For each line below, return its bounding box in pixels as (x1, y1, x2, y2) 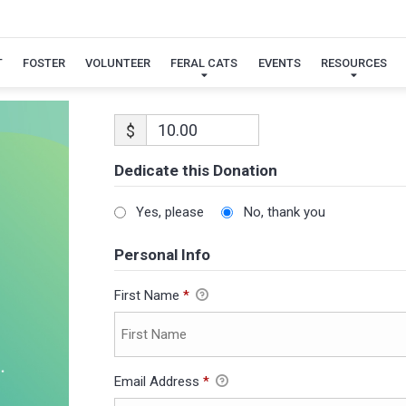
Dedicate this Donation (113, 161, 277, 179)
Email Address (113, 373, 203, 391)
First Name (113, 287, 183, 304)
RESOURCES (320, 55, 387, 70)
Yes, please (136, 204, 205, 221)
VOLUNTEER (85, 55, 151, 70)
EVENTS (257, 55, 301, 70)
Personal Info (113, 246, 210, 265)
